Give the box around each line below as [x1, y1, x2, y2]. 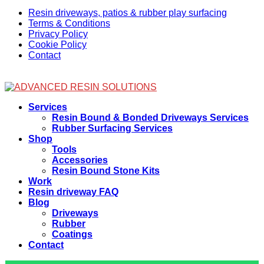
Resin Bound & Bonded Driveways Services [52, 112, 249, 123]
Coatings [52, 229, 93, 239]
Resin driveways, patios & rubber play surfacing [28, 7, 227, 18]
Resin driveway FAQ [28, 186, 118, 197]
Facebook [4, 91, 46, 102]
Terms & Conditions [28, 18, 110, 28]
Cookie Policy [28, 39, 87, 49]
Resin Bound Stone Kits [52, 165, 160, 176]
